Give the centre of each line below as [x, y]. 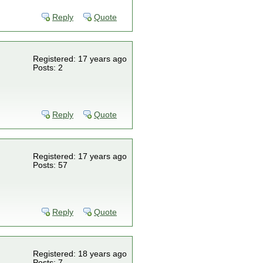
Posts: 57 [50, 165]
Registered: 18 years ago [80, 254]
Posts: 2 [48, 68]
